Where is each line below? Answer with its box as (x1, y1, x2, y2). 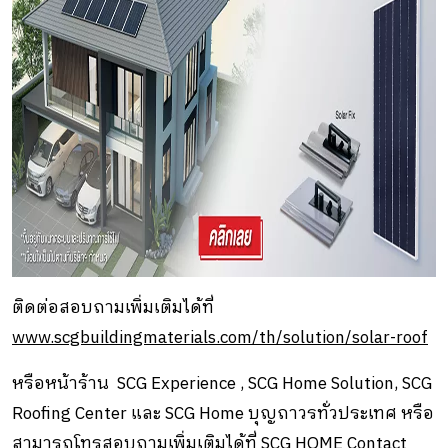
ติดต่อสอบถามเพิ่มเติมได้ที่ (12, 293, 214, 322)
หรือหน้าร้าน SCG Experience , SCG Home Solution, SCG (12, 369, 432, 398)
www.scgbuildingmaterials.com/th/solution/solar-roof (12, 323, 428, 352)
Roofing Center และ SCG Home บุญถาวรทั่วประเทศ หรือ (12, 399, 434, 428)
